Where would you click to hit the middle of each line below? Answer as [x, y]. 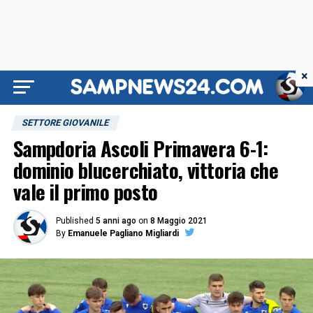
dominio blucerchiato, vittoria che [146, 170]
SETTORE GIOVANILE [65, 123]
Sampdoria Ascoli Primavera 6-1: [140, 148]
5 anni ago [116, 221]
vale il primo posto [85, 191]
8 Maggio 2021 [179, 221]
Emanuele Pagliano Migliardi [123, 233]
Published [74, 221]
